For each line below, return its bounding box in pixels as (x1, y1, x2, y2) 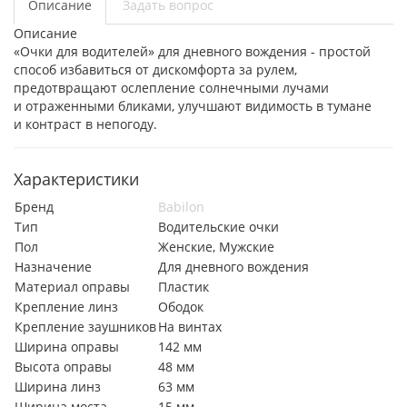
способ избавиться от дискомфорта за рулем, (14, 61, 297, 78)
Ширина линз (15, 378, 101, 395)
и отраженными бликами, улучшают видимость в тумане (14, 97, 372, 114)
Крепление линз (15, 298, 118, 315)
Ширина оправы (15, 338, 119, 355)
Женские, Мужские (158, 238, 274, 255)
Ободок (158, 298, 203, 315)
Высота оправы (15, 358, 112, 375)
